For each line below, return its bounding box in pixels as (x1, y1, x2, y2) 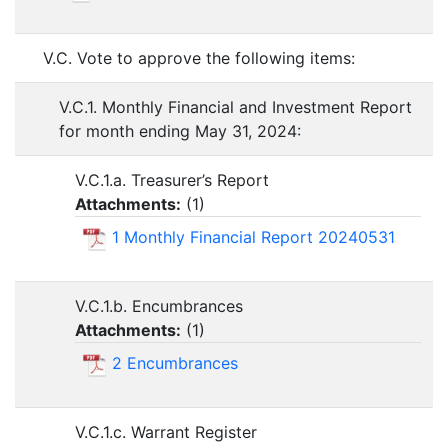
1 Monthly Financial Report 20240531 (112, 227, 395, 248)
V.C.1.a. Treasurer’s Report (75, 170, 269, 191)
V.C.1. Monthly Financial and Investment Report (59, 97, 412, 118)
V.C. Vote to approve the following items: (43, 48, 355, 69)
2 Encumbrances (112, 353, 238, 374)
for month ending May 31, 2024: (59, 121, 301, 142)
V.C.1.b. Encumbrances (75, 296, 243, 317)
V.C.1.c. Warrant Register (75, 422, 257, 443)
